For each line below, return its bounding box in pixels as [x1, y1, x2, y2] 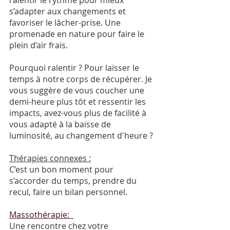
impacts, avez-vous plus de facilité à [9, 107, 148, 119]
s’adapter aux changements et [9, 6, 128, 17]
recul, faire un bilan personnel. [9, 186, 129, 198]
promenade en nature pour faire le [9, 28, 146, 40]
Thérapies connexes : [9, 152, 91, 164]
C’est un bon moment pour [9, 164, 116, 176]
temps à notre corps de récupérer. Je [9, 73, 154, 85]
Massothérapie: [9, 209, 73, 221]
